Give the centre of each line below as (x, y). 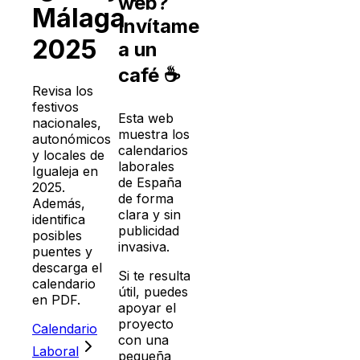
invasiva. (143, 246)
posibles (57, 235)
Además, (59, 203)
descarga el (67, 267)
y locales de (68, 155)
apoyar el (147, 307)
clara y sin (149, 214)
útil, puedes (153, 291)
